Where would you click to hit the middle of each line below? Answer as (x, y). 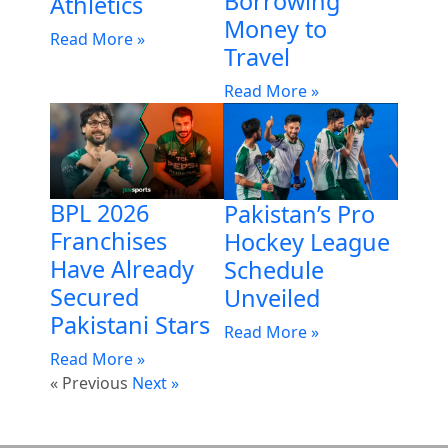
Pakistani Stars (130, 325)
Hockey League (307, 242)
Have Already (122, 269)
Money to (275, 28)
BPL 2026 (99, 213)
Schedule (274, 270)
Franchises (108, 241)
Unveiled (272, 298)
